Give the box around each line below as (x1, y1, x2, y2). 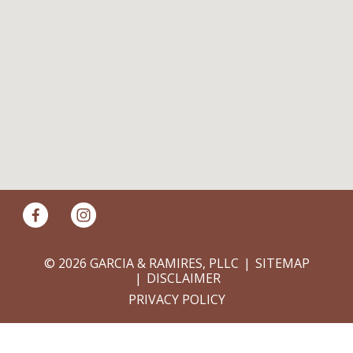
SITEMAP (255, 255, 310, 272)
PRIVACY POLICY (128, 291, 225, 308)
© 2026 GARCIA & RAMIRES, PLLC (43, 255, 239, 272)
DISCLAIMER (146, 269, 221, 287)
